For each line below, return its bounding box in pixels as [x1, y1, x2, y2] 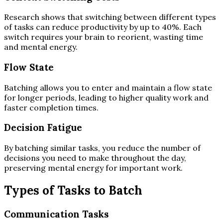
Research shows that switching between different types [4, 12, 216, 22]
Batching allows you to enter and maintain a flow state [4, 82, 212, 93]
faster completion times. [4, 102, 99, 112]
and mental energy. [4, 42, 78, 52]
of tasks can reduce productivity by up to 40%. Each [4, 22, 202, 32]
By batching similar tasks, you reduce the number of [4, 143, 201, 153]
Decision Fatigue [4, 121, 82, 134]
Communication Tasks [4, 208, 109, 220]
